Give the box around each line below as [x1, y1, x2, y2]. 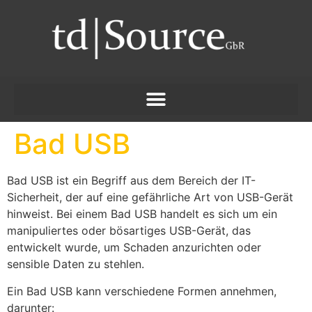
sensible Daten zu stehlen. [7, 257, 144, 272]
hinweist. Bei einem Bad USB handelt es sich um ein [7, 207, 277, 221]
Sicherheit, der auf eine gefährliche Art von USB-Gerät [7, 190, 293, 205]
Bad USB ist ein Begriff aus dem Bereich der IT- [7, 173, 256, 188]
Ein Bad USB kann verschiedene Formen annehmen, [7, 283, 276, 298]
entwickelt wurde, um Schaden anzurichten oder [7, 240, 261, 255]
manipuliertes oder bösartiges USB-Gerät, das [7, 224, 251, 238]
